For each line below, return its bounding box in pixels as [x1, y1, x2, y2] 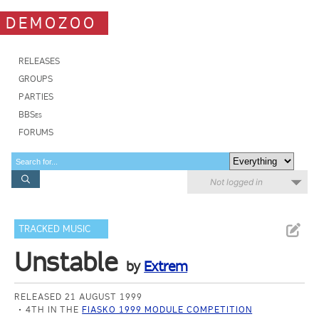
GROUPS [19, 73, 53, 84]
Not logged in [210, 177, 263, 187]
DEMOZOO [6, 13, 97, 33]
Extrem [144, 258, 188, 275]
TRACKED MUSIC [19, 223, 91, 235]
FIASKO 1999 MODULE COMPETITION [82, 304, 253, 315]
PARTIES [19, 91, 53, 102]
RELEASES [19, 56, 60, 66]
